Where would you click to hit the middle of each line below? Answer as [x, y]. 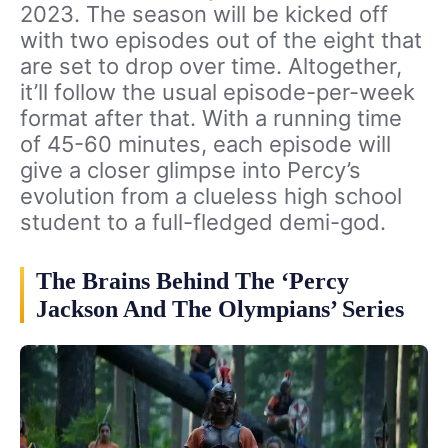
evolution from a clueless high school [211, 195]
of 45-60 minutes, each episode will [205, 143]
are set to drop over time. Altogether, [211, 65]
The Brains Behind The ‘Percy [192, 280]
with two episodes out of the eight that [221, 39]
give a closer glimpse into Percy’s [190, 169]
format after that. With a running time [211, 117]
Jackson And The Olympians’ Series [220, 308]
